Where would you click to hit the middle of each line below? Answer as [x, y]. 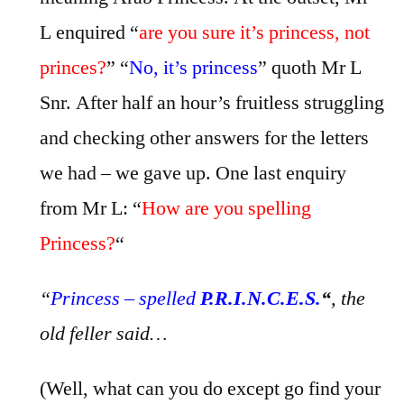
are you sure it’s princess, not [254, 32]
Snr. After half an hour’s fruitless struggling [212, 103]
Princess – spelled [125, 298]
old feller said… [104, 334]
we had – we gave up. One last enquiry [193, 173]
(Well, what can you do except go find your [210, 389]
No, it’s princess [193, 68]
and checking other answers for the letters [204, 138]
